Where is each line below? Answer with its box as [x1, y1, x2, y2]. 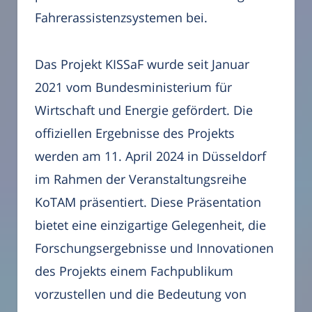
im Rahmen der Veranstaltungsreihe [35, 170, 247, 187]
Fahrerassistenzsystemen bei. [35, 9, 208, 26]
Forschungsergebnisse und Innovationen [35, 239, 274, 256]
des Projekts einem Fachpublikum [35, 262, 233, 279]
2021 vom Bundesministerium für [35, 78, 232, 95]
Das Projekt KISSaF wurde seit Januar [35, 55, 249, 72]
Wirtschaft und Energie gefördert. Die [35, 101, 253, 118]
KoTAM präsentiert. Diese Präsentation [35, 193, 261, 210]
